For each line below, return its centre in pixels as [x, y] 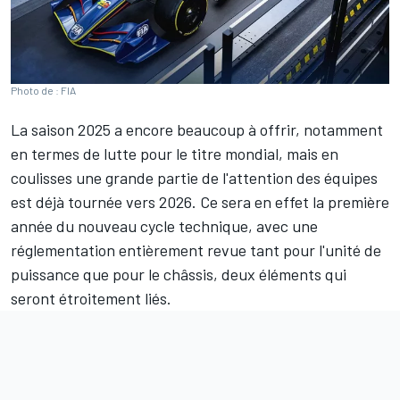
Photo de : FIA [43, 91]
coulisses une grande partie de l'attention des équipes [194, 178]
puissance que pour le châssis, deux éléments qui [179, 275]
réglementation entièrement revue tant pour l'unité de [196, 250]
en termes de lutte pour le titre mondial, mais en [175, 154]
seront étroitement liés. [91, 299]
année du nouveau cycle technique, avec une [164, 226]
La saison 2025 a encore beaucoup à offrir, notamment [197, 130]
